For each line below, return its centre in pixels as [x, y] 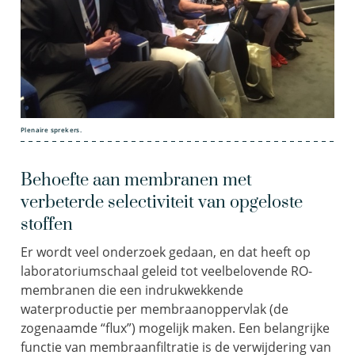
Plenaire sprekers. [52, 129]
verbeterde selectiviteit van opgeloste [162, 202]
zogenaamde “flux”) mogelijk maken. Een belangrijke [175, 328]
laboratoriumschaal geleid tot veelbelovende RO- [166, 271]
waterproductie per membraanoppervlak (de [155, 309]
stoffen [47, 224]
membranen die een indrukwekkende [132, 290]
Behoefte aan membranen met [136, 180]
